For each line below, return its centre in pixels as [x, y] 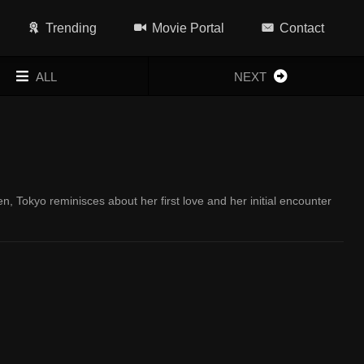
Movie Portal [188, 28]
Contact [302, 28]
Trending [71, 28]
